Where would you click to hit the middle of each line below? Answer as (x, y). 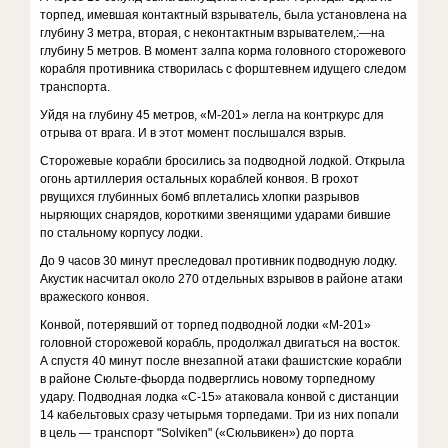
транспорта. (75, 87)
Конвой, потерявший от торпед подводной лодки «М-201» (206, 325)
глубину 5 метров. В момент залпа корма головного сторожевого (223, 51)
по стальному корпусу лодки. (122, 233)
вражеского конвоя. (95, 297)
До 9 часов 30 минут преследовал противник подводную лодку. (219, 261)
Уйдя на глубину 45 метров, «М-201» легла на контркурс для (212, 115)
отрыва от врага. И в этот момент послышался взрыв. (193, 133)
